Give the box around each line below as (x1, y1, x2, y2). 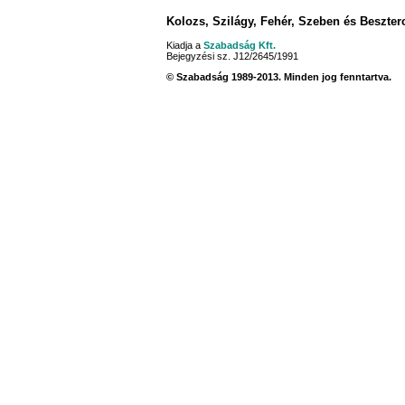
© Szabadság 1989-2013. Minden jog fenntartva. (166, 71, 391, 83)
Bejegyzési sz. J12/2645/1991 (166, 51, 298, 62)
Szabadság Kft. (203, 40, 276, 52)
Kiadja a (166, 40, 203, 52)
